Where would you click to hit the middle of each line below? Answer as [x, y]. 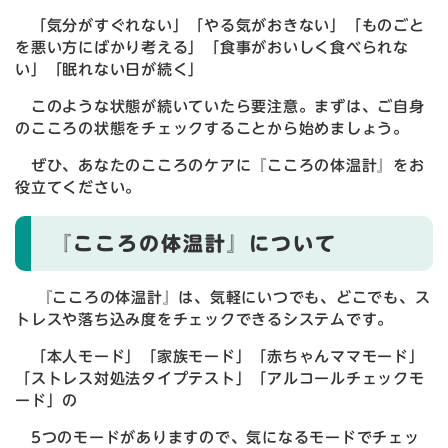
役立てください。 [78, 188]
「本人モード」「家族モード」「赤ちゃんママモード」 [220, 357]
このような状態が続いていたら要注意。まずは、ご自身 [220, 107]
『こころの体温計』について [194, 242]
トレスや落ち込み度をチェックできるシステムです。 [204, 320]
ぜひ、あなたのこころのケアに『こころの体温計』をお [220, 166]
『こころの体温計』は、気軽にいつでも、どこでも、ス [223, 298]
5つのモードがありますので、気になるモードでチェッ [217, 438]
